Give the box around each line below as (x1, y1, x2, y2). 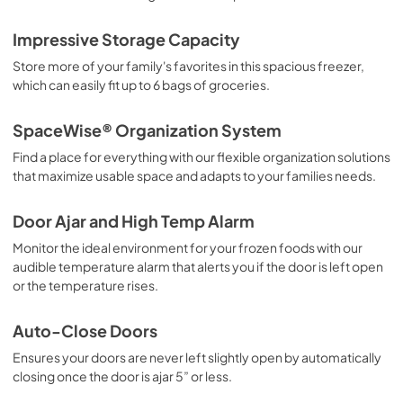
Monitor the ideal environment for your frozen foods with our (13, 239, 363, 255)
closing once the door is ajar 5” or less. (13, 368, 232, 384)
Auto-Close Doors (13, 321, 157, 341)
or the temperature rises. (13, 277, 158, 293)
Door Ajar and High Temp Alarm (13, 211, 255, 231)
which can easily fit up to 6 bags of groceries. (13, 76, 270, 93)
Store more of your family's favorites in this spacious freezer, (13, 58, 364, 74)
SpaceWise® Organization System (13, 121, 282, 140)
